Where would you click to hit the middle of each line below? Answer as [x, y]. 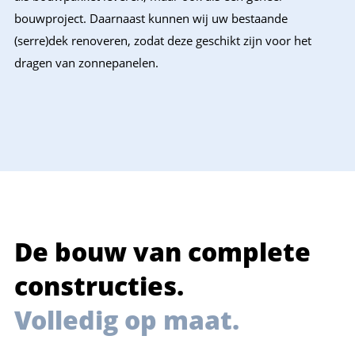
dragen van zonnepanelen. [86, 63]
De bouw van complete [162, 252]
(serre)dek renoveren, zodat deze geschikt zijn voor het [163, 41]
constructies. [102, 286]
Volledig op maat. [127, 320]
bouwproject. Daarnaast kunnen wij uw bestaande [151, 19]
